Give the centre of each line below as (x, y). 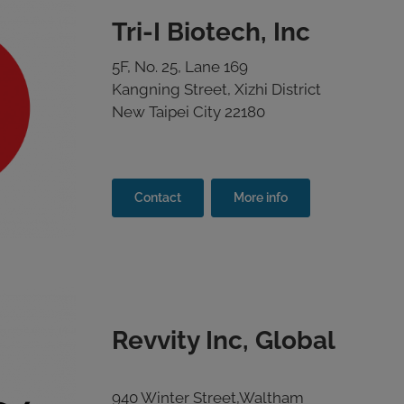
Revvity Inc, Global (224, 340)
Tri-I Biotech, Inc (211, 32)
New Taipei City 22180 (188, 112)
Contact (158, 197)
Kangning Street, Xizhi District (216, 89)
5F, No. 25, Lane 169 (180, 67)
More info (261, 197)
